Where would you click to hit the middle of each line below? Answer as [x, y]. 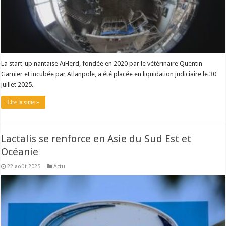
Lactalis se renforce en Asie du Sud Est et [96, 138]
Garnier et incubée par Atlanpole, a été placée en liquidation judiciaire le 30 [109, 74]
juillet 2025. [17, 84]
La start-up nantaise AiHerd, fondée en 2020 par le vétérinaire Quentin [102, 63]
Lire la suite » [23, 102]
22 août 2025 [24, 166]
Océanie [20, 152]
